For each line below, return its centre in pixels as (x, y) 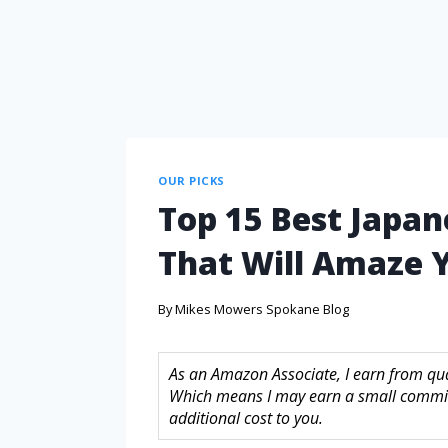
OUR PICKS (192, 180)
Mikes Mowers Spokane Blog (262, 308)
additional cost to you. (246, 417)
